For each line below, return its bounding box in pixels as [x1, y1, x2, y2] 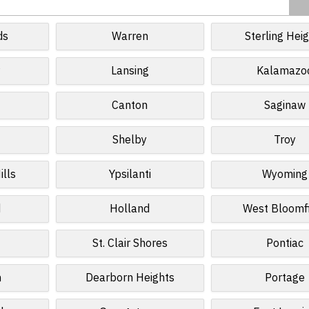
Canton [112, 97, 148, 114]
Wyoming [261, 166, 308, 183]
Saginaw [263, 97, 306, 114]
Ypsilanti [108, 166, 151, 183]
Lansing [110, 63, 149, 79]
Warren [111, 28, 148, 45]
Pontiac [266, 235, 303, 252]
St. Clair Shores [92, 235, 168, 252]
